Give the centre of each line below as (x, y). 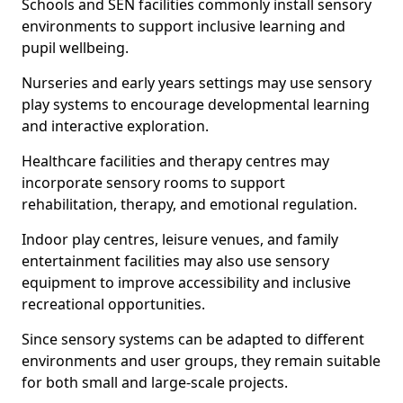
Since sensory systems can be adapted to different (193, 339)
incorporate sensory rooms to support (153, 183)
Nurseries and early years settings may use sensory (197, 83)
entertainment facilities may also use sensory (175, 261)
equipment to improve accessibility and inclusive (186, 282)
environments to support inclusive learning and (184, 26)
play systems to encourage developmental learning (196, 104)
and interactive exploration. (115, 126)
